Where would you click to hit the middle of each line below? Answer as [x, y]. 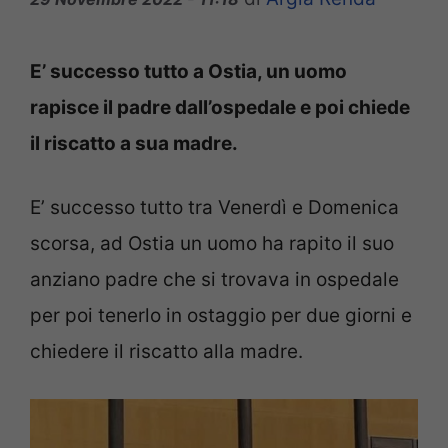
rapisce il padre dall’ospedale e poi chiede [220, 107]
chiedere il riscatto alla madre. [166, 352]
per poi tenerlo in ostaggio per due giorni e [221, 316]
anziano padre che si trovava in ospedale [214, 280]
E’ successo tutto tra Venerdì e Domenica [214, 208]
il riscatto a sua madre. [134, 143]
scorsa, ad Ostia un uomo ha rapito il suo [212, 244]
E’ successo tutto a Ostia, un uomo [188, 71]
